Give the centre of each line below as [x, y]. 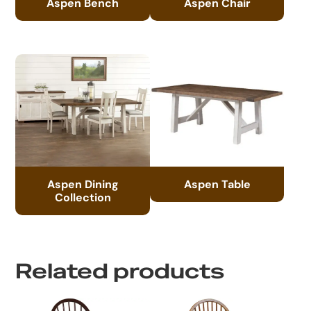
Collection [83, 197]
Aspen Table [217, 184]
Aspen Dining [83, 184]
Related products [120, 272]
